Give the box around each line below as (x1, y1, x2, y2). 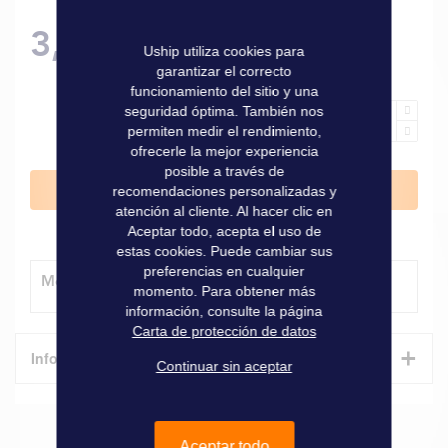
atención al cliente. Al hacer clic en (115, 203, 333, 219)
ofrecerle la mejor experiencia (130, 143, 318, 159)
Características (31, 399, 185, 433)
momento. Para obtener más (133, 283, 315, 299)
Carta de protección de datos (132, 323, 316, 339)
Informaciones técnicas (31, 348, 191, 369)
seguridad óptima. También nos (124, 103, 324, 119)
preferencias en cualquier (143, 263, 305, 279)
